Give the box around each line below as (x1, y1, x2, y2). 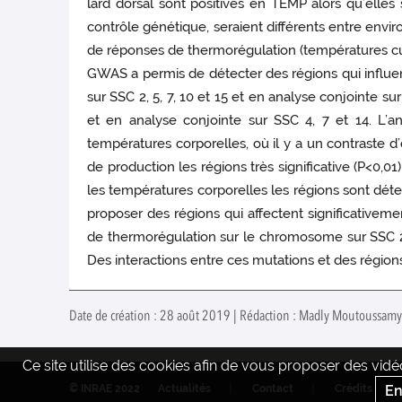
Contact (252, 382, 293, 396)
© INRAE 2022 (69, 382, 140, 396)
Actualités (158, 382, 211, 396)
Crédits (335, 382, 372, 396)
